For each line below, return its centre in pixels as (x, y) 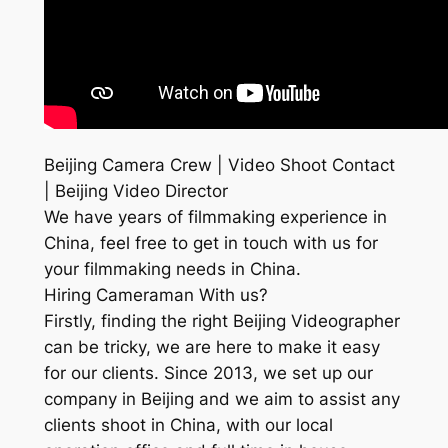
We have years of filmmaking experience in (215, 217)
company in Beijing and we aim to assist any (221, 399)
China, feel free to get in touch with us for (210, 243)
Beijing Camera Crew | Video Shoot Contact (219, 165)
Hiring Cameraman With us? (155, 295)
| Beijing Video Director (135, 191)
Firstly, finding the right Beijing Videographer (221, 321)
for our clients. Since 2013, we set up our (208, 373)
